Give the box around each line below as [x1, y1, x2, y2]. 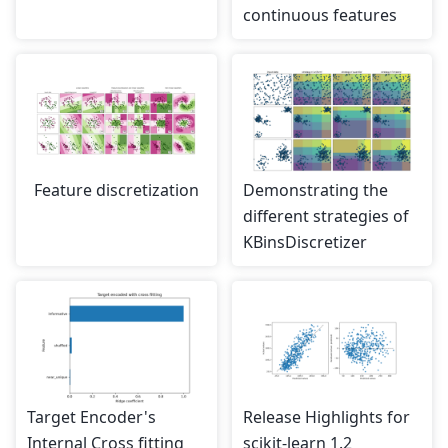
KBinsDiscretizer [242, 230, 367, 253]
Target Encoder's [27, 405, 156, 428]
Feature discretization [33, 178, 199, 201]
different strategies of [242, 204, 409, 227]
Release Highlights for [242, 405, 410, 428]
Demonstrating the [242, 178, 388, 201]
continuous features [242, 3, 397, 26]
